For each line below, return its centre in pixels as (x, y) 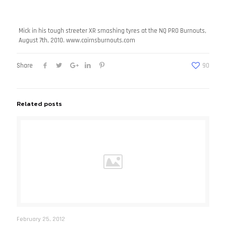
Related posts (39, 104)
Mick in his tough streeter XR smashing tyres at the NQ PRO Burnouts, (112, 31)
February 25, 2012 (41, 219)
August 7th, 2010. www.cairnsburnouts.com (77, 40)
